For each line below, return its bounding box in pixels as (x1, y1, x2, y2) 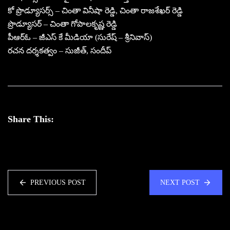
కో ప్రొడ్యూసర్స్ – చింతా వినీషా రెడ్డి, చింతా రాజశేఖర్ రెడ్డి (8, 6, 183, 15)
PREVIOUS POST (30, 178, 86, 186)
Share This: (8, 113, 54, 124)
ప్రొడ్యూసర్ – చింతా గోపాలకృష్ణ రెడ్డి (8, 19, 117, 28)
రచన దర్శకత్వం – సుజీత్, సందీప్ (8, 46, 111, 55)
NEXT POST (160, 178, 200, 186)
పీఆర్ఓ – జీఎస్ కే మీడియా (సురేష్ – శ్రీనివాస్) (8, 32, 152, 42)
